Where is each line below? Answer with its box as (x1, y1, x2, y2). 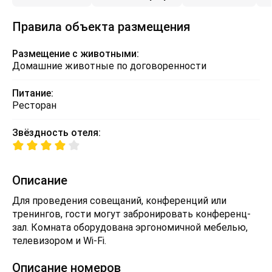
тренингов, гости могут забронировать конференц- (12, 208, 251, 220)
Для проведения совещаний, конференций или (12, 195, 226, 206)
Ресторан (12, 100, 56, 111)
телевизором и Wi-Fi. (12, 235, 106, 246)
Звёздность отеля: (12, 127, 101, 138)
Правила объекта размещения (12, 19, 190, 34)
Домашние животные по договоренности (12, 60, 206, 72)
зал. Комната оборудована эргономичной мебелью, (12, 222, 248, 233)
